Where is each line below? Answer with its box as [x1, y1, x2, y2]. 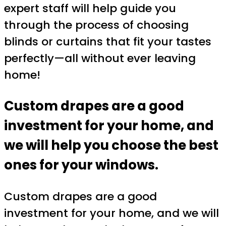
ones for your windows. [4, 156, 158, 175]
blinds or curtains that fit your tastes [4, 34, 211, 50]
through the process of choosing [4, 17, 189, 33]
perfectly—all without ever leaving [4, 50, 196, 67]
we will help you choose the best [4, 136, 218, 155]
